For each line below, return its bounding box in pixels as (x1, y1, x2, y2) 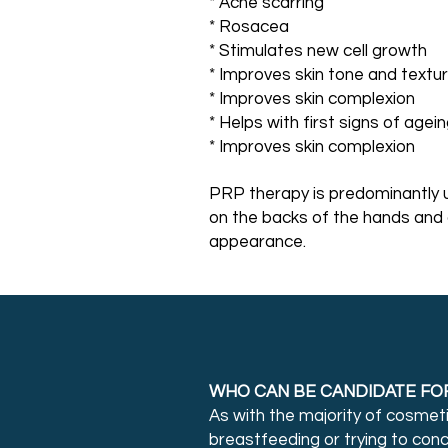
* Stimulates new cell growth (209, 42, 427, 60)
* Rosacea (209, 18, 289, 36)
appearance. (209, 233, 306, 251)
